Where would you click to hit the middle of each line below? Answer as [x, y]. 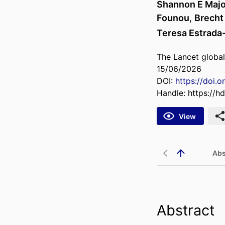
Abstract [186, 210]
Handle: [172, 93]
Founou [173, 18]
